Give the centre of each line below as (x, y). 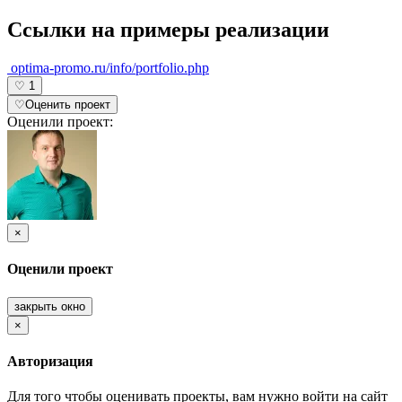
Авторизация (50, 361)
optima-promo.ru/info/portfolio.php (108, 68)
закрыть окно (50, 306)
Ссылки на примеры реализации (168, 30)
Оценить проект (68, 105)
